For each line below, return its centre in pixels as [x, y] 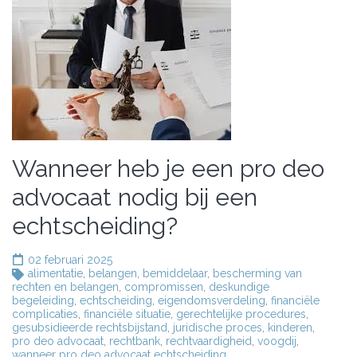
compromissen [164, 287]
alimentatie [55, 273]
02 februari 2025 [70, 260]
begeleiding [43, 300]
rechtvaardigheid [209, 341]
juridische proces [218, 328]
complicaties [45, 314]
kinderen [290, 328]
